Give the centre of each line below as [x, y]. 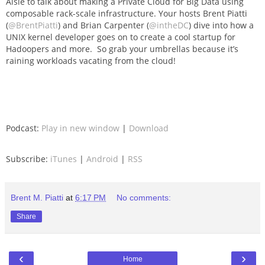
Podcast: [24, 128]
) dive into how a [221, 25]
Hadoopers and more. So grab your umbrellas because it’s [122, 49]
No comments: [144, 198]
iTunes [64, 159]
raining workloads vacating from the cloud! [91, 61]
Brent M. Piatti [37, 198]
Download [149, 128]
